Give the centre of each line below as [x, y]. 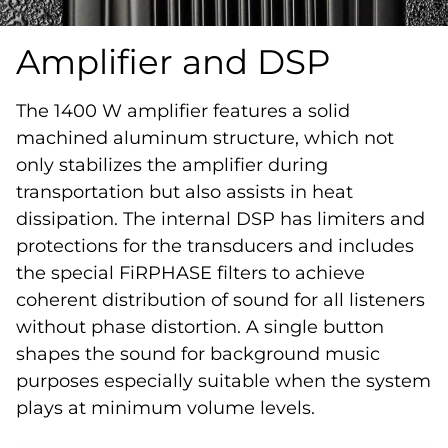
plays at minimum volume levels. [165, 407]
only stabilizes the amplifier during [172, 164]
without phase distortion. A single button [200, 326]
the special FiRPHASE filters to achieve [190, 272]
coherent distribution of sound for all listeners [220, 299]
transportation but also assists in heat [184, 191]
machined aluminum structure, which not [205, 137]
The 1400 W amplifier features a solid [183, 110]
